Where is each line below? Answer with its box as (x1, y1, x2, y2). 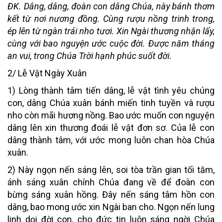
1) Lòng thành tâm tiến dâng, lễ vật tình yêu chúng (7, 85, 215, 96)
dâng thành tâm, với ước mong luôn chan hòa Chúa (7, 134, 215, 145)
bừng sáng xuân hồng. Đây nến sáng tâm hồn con (7, 189, 215, 200)
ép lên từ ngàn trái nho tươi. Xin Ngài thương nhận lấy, (7, 25, 215, 36)
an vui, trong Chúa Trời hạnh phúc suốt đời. (7, 50, 172, 61)
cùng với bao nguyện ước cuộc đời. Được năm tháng (7, 38, 215, 49)
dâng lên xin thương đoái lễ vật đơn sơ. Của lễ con (7, 122, 215, 133)
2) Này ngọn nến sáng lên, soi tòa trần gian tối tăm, (7, 164, 215, 175)
